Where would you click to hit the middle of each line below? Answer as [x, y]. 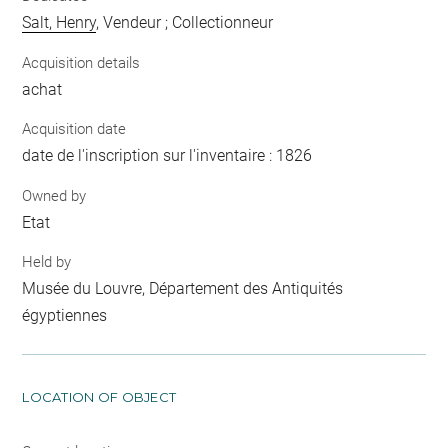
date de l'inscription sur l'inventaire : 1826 [167, 156]
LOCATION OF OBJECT [99, 397]
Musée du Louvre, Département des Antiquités [183, 289]
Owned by [54, 195]
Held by [47, 262]
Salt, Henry [59, 23]
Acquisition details [81, 62]
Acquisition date [74, 129]
